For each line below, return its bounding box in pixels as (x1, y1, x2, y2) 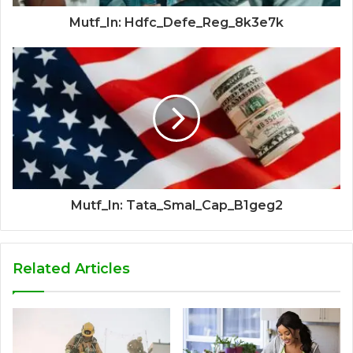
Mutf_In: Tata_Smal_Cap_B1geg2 (70, 197, 283, 213)
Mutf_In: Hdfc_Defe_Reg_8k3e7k (69, 14, 284, 30)
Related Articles (13, 259, 130, 277)
